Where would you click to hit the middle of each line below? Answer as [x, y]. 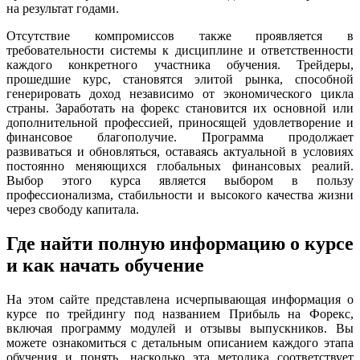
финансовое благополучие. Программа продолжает [180, 137]
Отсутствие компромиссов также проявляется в [180, 35]
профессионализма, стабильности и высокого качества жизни [180, 194]
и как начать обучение [105, 265]
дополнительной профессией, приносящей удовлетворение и [180, 122]
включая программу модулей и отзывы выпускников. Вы [180, 328]
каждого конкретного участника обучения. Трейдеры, [180, 64]
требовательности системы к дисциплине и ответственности [180, 50]
